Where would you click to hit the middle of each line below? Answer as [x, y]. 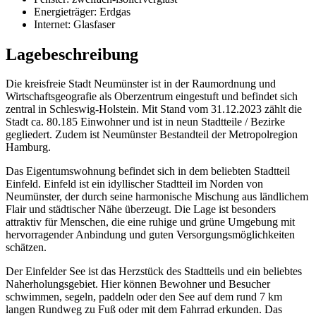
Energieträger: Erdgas [82, 11]
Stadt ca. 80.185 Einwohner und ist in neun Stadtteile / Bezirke [145, 122]
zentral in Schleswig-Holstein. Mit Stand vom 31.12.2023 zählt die [154, 109]
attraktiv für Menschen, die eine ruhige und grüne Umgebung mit [150, 222]
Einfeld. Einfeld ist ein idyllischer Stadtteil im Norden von [134, 184]
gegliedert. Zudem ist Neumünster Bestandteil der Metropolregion [152, 135]
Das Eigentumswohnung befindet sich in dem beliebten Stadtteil [148, 171]
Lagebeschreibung [72, 54]
